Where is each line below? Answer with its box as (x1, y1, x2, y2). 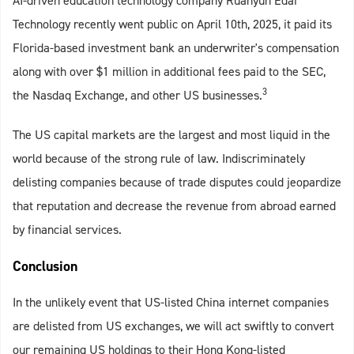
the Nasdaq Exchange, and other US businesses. (13, 87, 262, 104)
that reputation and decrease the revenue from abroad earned (13, 198, 336, 215)
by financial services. (13, 221, 122, 239)
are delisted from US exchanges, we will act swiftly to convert (13, 318, 334, 335)
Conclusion (13, 257, 77, 277)
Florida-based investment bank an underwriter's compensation (13, 40, 339, 57)
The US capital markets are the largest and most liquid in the (13, 126, 330, 144)
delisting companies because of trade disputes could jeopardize (13, 174, 341, 191)
